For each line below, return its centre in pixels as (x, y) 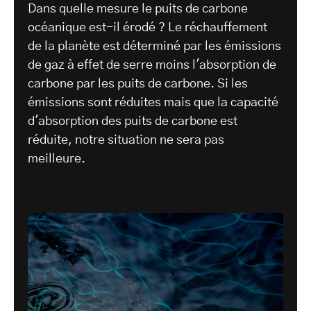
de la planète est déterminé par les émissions (154, 47)
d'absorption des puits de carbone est (133, 122)
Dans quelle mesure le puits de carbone (138, 9)
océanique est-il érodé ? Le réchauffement (148, 28)
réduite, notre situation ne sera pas (126, 141)
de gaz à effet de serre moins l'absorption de (152, 66)
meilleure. (57, 159)
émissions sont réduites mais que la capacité (153, 103)
